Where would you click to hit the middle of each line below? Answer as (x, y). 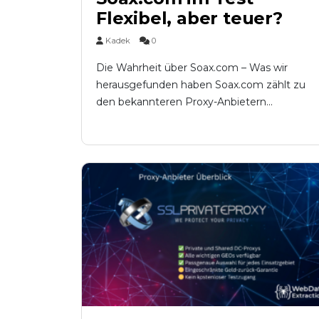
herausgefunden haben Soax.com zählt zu (201, 84)
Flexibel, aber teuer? (189, 18)
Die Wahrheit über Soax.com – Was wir (192, 67)
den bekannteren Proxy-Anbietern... (184, 101)
